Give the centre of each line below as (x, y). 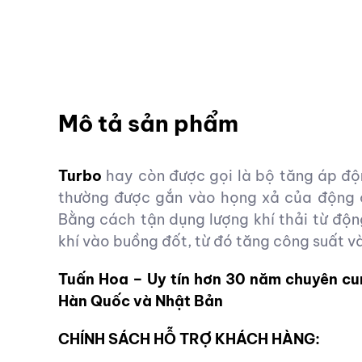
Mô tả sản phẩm (148, 123)
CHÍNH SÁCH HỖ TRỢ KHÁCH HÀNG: (189, 339)
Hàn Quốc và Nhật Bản (141, 301)
